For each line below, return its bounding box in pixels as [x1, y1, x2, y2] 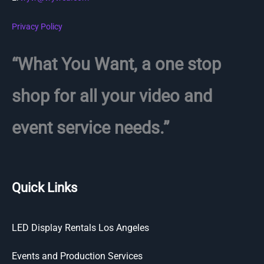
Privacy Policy [12, 21, 62, 31]
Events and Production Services [12, 250, 143, 262]
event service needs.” [12, 117, 169, 138]
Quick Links [12, 180, 77, 195]
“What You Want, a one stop [12, 54, 221, 74]
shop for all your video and [12, 85, 212, 106]
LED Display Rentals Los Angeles [12, 222, 149, 233]
